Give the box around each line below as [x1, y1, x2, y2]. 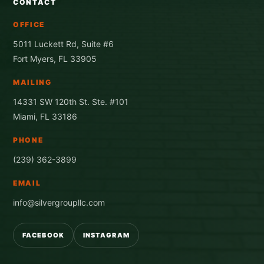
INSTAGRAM [82, 230, 130, 239]
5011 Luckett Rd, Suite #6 [13, 38, 114, 49]
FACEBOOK [22, 230, 64, 239]
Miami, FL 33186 [13, 111, 77, 121]
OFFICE [13, 19, 45, 29]
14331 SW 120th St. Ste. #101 [13, 96, 128, 107]
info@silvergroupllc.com [13, 197, 105, 207]
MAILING [13, 77, 52, 87]
